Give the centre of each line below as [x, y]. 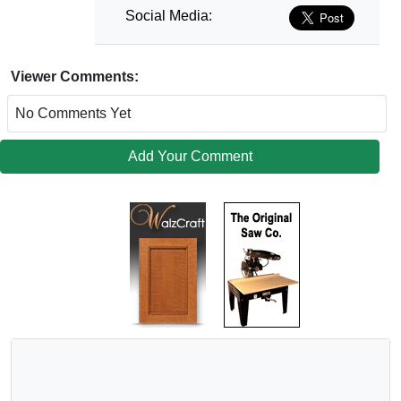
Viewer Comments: [75, 77]
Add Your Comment [190, 157]
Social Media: [168, 16]
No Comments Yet [73, 114]
